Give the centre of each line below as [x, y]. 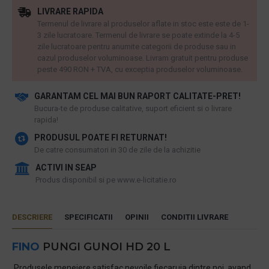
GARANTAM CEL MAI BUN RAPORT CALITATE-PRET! [138, 96]
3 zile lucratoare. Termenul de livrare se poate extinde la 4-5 [138, 35]
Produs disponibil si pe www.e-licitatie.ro [106, 180]
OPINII [137, 217]
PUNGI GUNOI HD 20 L [105, 247]
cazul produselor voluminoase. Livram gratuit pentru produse [143, 58]
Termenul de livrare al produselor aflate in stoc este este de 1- [143, 24]
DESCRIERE [32, 217]
